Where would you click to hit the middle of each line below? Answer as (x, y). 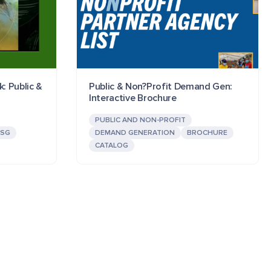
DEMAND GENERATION (135, 133)
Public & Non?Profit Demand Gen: (161, 87)
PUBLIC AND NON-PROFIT (140, 120)
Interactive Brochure (133, 98)
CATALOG (112, 146)
